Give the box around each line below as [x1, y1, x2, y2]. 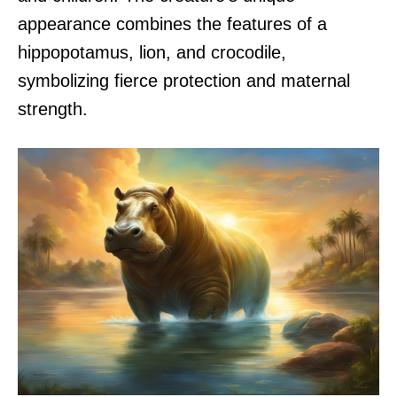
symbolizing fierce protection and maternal [18, 71, 350, 90]
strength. [18, 99, 88, 119]
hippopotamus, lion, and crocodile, [18, 43, 286, 62]
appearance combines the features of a [18, 14, 327, 34]
